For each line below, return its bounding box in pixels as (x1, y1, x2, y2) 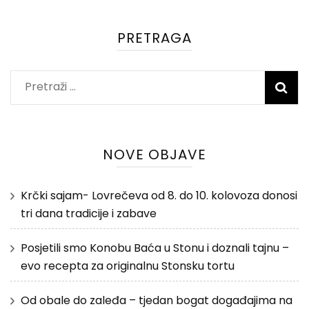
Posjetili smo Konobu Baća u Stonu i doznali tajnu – (21, 239, 289, 256)
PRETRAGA (117, 28, 192, 48)
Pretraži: (24, 77, 68, 94)
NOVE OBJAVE (103, 144, 206, 164)
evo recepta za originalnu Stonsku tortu (21, 257, 235, 274)
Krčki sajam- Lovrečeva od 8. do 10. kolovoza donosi (21, 187, 297, 203)
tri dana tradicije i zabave (21, 205, 157, 221)
